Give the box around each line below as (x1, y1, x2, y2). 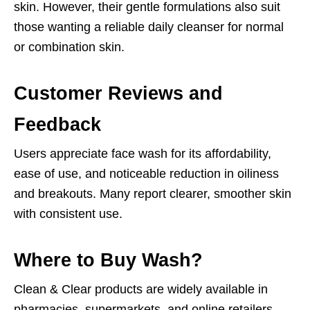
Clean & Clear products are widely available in (14, 282, 268, 296)
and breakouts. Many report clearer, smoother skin (14, 187, 291, 201)
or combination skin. (14, 40, 125, 54)
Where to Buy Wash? (14, 250, 203, 271)
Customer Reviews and (14, 83, 223, 104)
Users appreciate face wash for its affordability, (14, 147, 271, 161)
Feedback (14, 114, 101, 135)
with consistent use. (14, 207, 122, 221)
